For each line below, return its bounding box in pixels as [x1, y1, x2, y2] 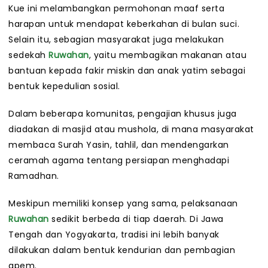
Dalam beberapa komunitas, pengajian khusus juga [8, 108, 237, 120]
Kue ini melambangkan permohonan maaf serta [8, 2, 224, 15]
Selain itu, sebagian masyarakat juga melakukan [8, 33, 224, 46]
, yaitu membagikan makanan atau [89, 49, 246, 62]
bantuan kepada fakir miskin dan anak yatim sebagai [8, 65, 245, 77]
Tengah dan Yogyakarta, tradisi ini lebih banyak [8, 229, 220, 241]
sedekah [8, 49, 48, 62]
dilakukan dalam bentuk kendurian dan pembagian [8, 244, 235, 257]
